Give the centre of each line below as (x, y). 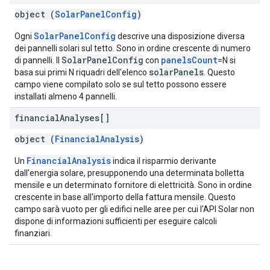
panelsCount (189, 60)
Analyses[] (85, 118)
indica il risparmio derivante (164, 161)
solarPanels (176, 72)
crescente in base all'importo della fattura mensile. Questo (125, 197)
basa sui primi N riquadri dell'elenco (82, 72)
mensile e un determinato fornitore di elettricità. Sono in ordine (133, 185)
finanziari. (33, 233)
